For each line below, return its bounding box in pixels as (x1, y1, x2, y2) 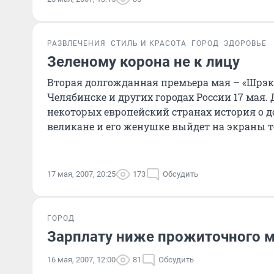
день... (47, 135, 78, 147)
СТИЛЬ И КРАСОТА (111, 39, 187, 48)
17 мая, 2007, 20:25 (47, 169, 116, 179)
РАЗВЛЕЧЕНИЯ (47, 39, 106, 48)
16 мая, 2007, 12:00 (47, 255, 116, 264)
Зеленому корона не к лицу (47, 53, 240, 70)
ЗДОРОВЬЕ (224, 39, 267, 48)
